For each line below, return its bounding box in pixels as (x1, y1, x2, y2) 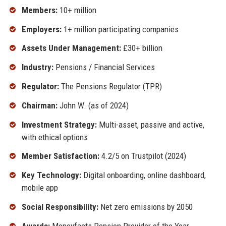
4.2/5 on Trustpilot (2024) (99, 151, 186, 161)
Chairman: (21, 100, 58, 110)
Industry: (21, 62, 53, 73)
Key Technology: (21, 170, 81, 181)
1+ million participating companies (61, 24, 179, 34)
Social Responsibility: (21, 201, 98, 212)
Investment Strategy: (21, 119, 97, 130)
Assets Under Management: (21, 43, 121, 53)
